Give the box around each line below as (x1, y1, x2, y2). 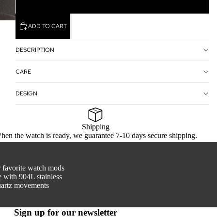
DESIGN (15, 90, 37, 97)
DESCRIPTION (15, 46, 54, 54)
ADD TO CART (28, 22, 67, 30)
